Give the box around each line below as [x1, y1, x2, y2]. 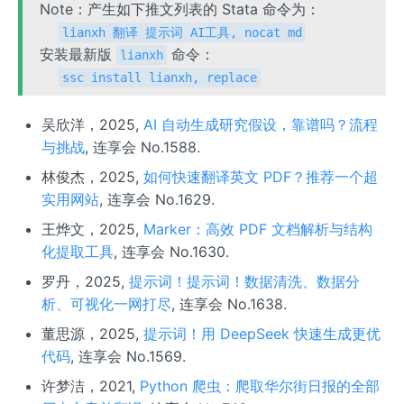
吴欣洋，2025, [41, 115, 143, 133]
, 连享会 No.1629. [98, 189, 215, 208]
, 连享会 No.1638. [170, 294, 287, 313]
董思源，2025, [41, 324, 143, 343]
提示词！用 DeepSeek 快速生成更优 [142, 324, 381, 343]
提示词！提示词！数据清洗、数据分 [128, 271, 360, 290]
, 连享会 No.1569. [69, 346, 186, 365]
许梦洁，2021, [41, 376, 140, 395]
